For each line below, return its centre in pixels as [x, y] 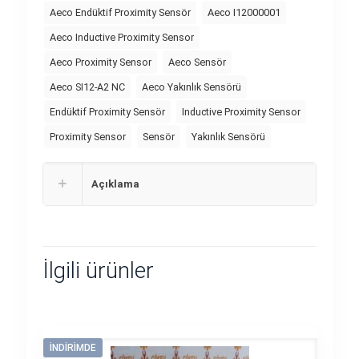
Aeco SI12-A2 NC [87, 87]
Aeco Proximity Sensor [101, 62]
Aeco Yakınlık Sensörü [192, 87]
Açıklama [115, 184]
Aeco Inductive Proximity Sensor [122, 37]
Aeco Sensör [197, 62]
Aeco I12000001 [244, 12]
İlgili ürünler [98, 270]
